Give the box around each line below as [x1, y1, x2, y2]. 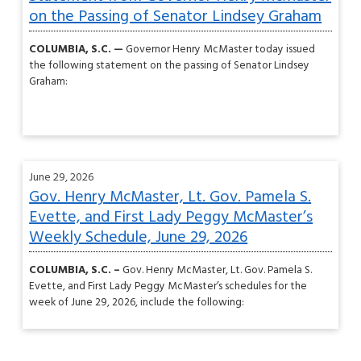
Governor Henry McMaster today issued [126, 41, 316, 59]
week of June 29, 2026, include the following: [29, 294, 245, 312]
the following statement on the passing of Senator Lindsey [29, 57, 310, 75]
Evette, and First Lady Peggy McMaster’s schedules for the [29, 278, 308, 296]
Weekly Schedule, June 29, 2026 [29, 224, 248, 251]
